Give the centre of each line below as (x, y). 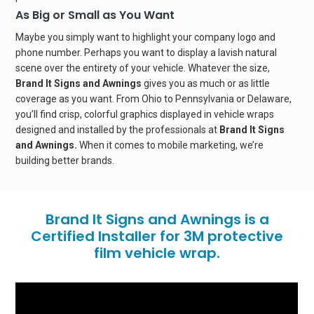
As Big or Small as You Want (95, 15)
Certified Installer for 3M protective (157, 237)
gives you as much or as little (207, 84)
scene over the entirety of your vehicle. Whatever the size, (143, 68)
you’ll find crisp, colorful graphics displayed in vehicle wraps (145, 115)
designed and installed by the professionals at (118, 130)
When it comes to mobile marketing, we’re (172, 145)
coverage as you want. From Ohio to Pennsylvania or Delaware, (154, 99)
